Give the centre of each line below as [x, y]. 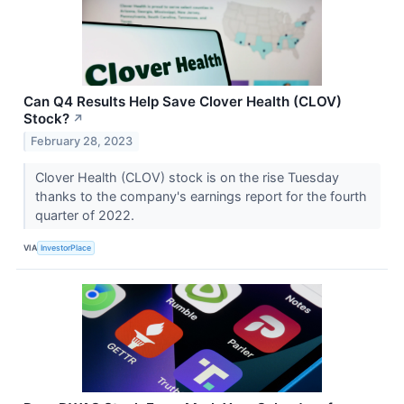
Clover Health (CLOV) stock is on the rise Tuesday [187, 178]
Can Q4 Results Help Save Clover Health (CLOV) [183, 101]
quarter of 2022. [86, 216]
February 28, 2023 [82, 142]
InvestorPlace [66, 247]
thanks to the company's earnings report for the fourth [201, 197]
